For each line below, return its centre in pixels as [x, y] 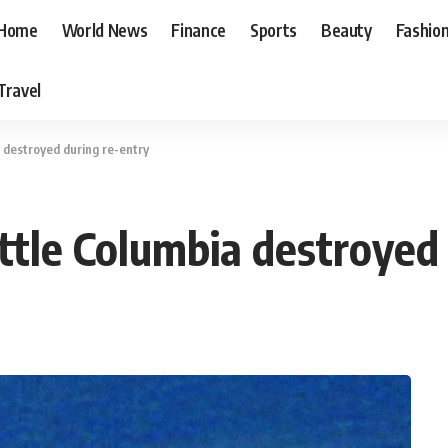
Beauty [346, 29]
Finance [198, 29]
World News [104, 29]
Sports [273, 29]
